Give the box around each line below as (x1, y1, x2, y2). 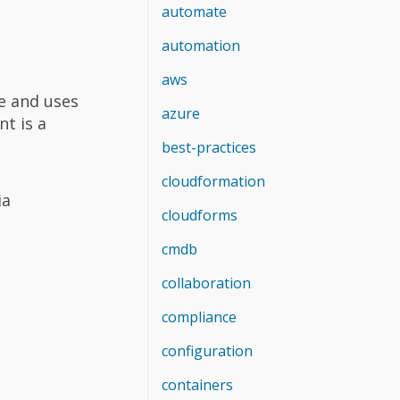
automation (162, 35, 240, 55)
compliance (162, 306, 237, 327)
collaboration (162, 272, 251, 293)
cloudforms (162, 204, 237, 225)
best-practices (162, 137, 256, 157)
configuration (162, 340, 253, 361)
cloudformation (162, 171, 265, 191)
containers (162, 374, 233, 395)
